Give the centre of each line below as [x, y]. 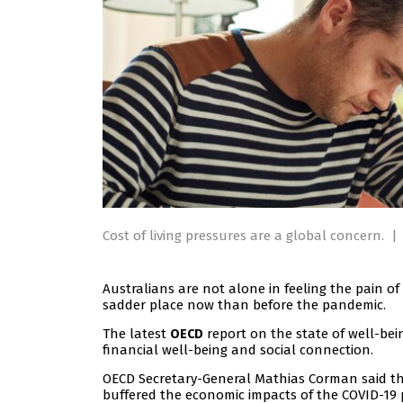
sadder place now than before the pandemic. [244, 305]
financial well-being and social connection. [238, 350]
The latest [136, 334]
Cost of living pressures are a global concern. [245, 236]
